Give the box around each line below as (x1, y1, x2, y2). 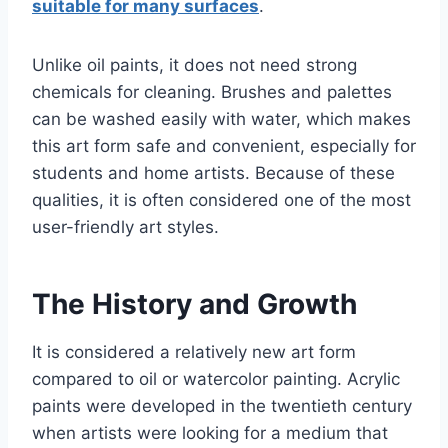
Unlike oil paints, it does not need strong (32, 55, 357, 76)
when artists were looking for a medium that (32, 423, 388, 444)
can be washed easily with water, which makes (32, 109, 411, 130)
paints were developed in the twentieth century (32, 396, 412, 417)
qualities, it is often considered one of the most (32, 190, 411, 211)
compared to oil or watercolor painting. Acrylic (32, 369, 400, 390)
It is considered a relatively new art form (32, 342, 356, 363)
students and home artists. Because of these (32, 163, 395, 184)
